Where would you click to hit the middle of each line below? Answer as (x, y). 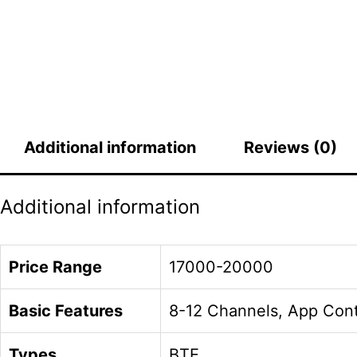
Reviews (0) (290, 147)
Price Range (55, 267)
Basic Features (66, 311)
